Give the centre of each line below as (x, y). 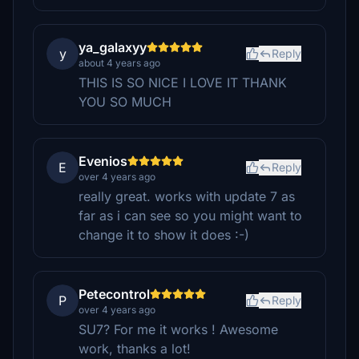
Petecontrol (114, 294)
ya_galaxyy (113, 47)
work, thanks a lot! (135, 349)
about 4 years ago (119, 63)
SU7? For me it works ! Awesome (178, 329)
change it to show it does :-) (164, 235)
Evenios (103, 161)
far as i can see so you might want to (190, 216)
